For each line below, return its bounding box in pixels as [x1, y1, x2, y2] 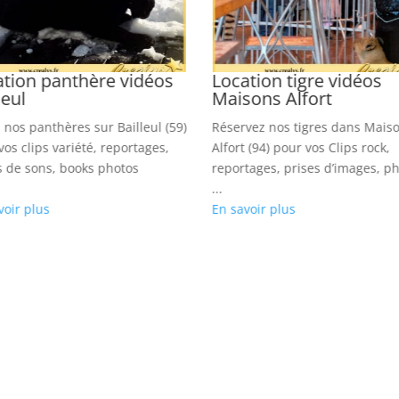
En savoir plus [211, 200, 296, 218]
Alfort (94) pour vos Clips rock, [211, 139, 390, 157]
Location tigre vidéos [211, 69, 382, 94]
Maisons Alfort [211, 86, 332, 111]
